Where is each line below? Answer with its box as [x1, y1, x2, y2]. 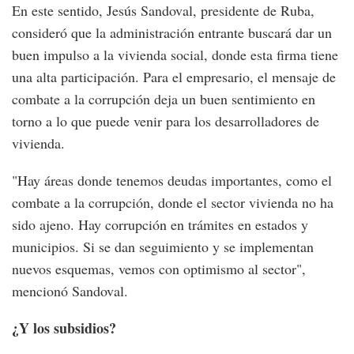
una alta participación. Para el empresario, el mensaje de [12, 67, 336, 87]
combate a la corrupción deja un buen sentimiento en [12, 89, 315, 109]
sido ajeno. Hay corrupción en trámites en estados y [12, 215, 308, 235]
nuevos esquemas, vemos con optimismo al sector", [12, 259, 306, 279]
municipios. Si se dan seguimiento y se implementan [12, 237, 314, 257]
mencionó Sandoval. [12, 281, 128, 301]
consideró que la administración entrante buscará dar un [12, 23, 332, 43]
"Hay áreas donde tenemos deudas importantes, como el [12, 171, 332, 190]
